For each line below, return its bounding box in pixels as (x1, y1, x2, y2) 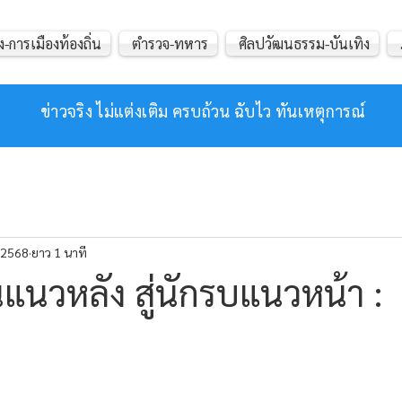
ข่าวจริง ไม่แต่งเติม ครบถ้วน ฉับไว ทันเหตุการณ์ (39, 100, 366, 121)
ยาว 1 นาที (31, 243, 87, 260)
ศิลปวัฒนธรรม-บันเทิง (239, 34, 370, 53)
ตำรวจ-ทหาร (132, 34, 208, 53)
